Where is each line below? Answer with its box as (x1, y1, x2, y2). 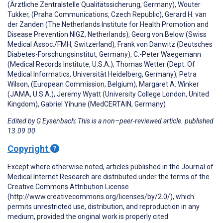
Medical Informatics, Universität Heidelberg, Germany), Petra (7, 70, 197, 79)
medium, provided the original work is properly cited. (7, 213, 170, 221)
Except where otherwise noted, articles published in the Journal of (7, 163, 214, 171)
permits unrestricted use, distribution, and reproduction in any (7, 203, 200, 211)
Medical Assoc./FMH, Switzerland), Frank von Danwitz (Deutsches (7, 40, 213, 49)
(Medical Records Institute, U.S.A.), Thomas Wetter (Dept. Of (7, 60, 195, 69)
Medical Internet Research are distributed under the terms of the (7, 173, 210, 181)
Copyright (7, 143, 50, 154)
